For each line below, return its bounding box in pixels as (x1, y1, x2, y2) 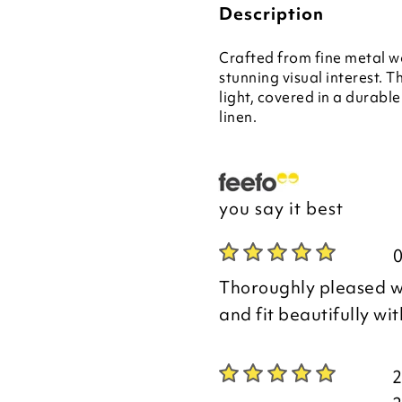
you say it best (219, 197, 344, 220)
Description (219, 2, 324, 25)
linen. (219, 107, 257, 127)
